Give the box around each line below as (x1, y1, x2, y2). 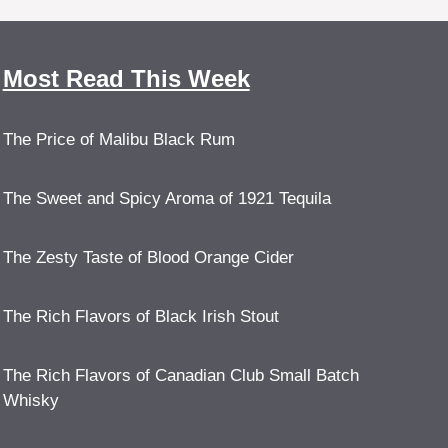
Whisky (2, 391, 59, 411)
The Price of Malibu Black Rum (2, 130, 235, 150)
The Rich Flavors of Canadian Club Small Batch (2, 366, 359, 386)
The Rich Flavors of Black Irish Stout (2, 307, 279, 327)
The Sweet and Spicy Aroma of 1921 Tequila (2, 189, 331, 209)
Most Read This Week (2, 65, 250, 93)
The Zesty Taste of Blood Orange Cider (2, 248, 294, 268)
